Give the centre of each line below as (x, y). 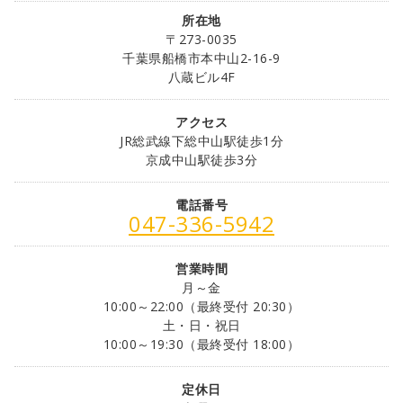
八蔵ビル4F (201, 76)
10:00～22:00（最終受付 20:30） (201, 306)
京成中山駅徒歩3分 (201, 159)
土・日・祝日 (201, 325)
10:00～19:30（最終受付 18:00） (201, 344)
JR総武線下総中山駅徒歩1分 (201, 140)
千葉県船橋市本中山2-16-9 (201, 58)
